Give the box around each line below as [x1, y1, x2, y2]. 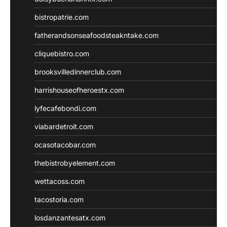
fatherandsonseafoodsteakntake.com [34, 30, 159, 40]
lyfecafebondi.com [34, 103, 96, 112]
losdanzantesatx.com [34, 213, 105, 222]
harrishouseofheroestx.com [34, 85, 124, 94]
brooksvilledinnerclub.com [34, 67, 121, 76]
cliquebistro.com [34, 49, 89, 58]
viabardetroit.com [34, 122, 93, 131]
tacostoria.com [34, 195, 84, 204]
